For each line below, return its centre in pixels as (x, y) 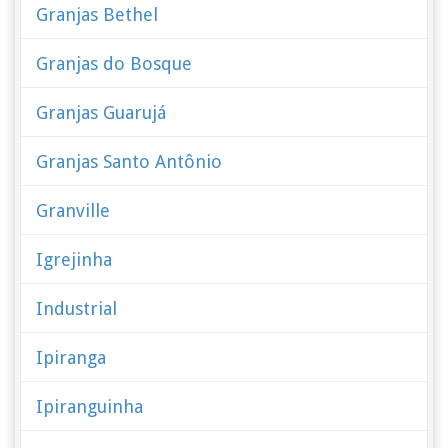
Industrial (77, 308)
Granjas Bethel (97, 14)
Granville (73, 210)
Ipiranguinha (90, 406)
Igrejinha (74, 259)
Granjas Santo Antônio (129, 161)
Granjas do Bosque (114, 63)
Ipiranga (71, 357)
